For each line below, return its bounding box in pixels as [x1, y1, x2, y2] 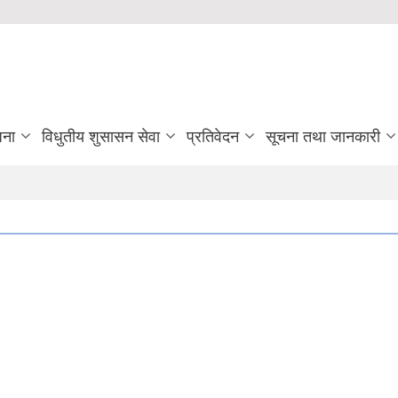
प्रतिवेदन [187, 128, 239, 146]
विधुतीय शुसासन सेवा [42, 128, 160, 146]
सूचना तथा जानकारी [266, 128, 380, 146]
